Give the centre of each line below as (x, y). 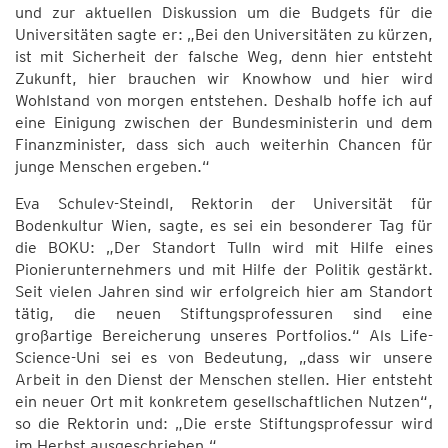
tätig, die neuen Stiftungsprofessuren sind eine (224, 313)
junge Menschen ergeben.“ (112, 166)
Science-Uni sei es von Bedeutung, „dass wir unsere (224, 357)
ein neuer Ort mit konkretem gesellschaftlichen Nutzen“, (224, 401)
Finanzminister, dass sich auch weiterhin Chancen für (224, 144)
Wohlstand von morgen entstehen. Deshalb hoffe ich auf (224, 100)
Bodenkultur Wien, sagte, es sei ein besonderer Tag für (224, 225)
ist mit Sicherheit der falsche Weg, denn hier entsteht (224, 56)
